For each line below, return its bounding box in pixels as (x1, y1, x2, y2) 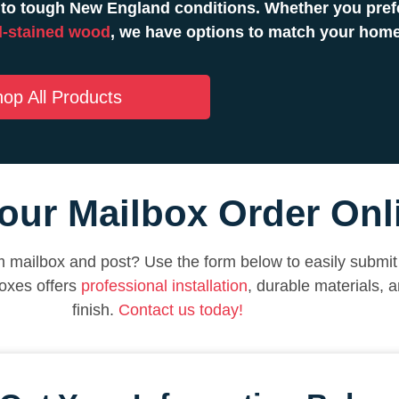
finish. (72, 301, 118, 320)
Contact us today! (118, 301, 243, 320)
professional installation (81, 277, 248, 296)
